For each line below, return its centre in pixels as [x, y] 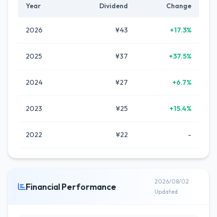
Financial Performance [71, 186]
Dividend [114, 6]
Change [179, 6]
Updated [166, 192]
